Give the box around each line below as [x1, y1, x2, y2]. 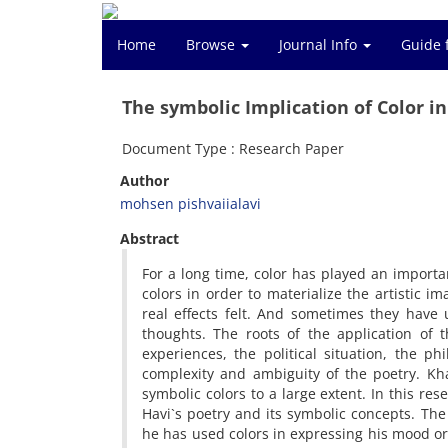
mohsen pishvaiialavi [120, 194, 261, 213]
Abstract [120, 229, 179, 248]
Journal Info [279, 35, 361, 54]
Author [120, 171, 169, 190]
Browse [186, 35, 239, 54]
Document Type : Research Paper [122, 139, 344, 158]
